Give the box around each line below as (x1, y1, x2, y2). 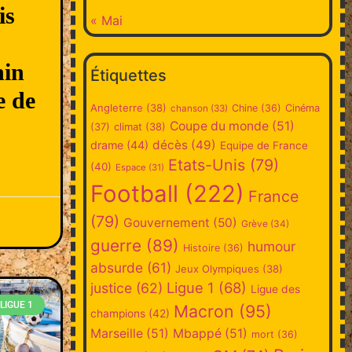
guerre (90, 235, 141, 255)
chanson (170, 102, 208, 114)
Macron (173, 300, 234, 321)
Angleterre (90, 101, 143, 114)
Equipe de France (219, 138, 308, 152)
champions (90, 306, 145, 320)
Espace (115, 161, 146, 173)
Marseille (90, 325, 143, 341)
